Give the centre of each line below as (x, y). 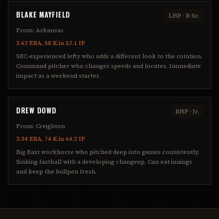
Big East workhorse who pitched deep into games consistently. (108, 152)
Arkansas (50, 30)
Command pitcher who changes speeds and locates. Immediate (109, 66)
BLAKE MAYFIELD (44, 14)
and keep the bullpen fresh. (56, 171)
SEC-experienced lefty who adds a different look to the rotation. (109, 56)
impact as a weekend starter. (58, 76)
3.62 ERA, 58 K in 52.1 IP (51, 43)
